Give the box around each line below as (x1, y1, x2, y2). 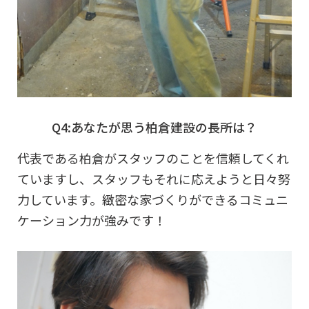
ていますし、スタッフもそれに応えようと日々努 (17, 169, 290, 188)
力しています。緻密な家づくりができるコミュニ (17, 190, 288, 208)
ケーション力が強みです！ (17, 210, 166, 229)
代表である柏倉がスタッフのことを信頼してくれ (17, 148, 289, 167)
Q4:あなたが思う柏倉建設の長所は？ (52, 117, 257, 136)
